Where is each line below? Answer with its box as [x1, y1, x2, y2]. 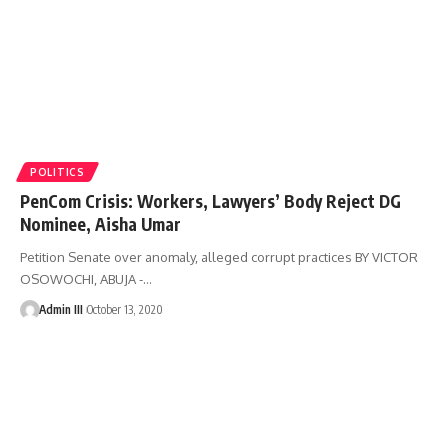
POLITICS [30, 166, 85, 179]
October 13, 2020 [86, 302, 163, 318]
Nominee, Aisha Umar [20, 213, 181, 236]
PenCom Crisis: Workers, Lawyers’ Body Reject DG [20, 190, 401, 213]
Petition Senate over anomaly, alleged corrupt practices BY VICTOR [20, 249, 418, 266]
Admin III [38, 302, 83, 318]
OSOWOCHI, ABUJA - [20, 271, 143, 288]
